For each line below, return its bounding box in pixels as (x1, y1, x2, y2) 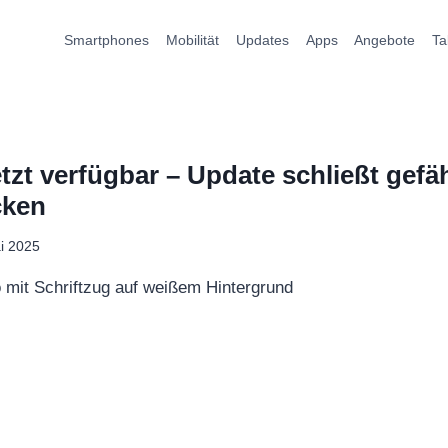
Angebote (354, 31, 416, 48)
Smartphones (64, 31, 150, 48)
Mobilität (166, 31, 220, 48)
